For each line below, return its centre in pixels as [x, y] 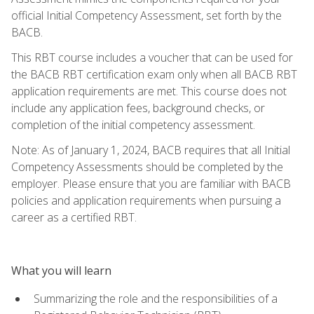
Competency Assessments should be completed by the [147, 166]
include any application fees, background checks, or [138, 108]
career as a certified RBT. [74, 217]
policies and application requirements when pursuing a [146, 200]
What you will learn [61, 270]
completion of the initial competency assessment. [133, 124]
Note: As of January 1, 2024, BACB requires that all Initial [151, 150]
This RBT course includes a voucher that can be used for [152, 57]
